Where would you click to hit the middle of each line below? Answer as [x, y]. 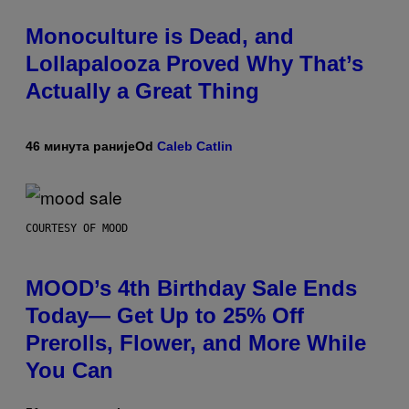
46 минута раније [80, 147]
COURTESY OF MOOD [77, 229]
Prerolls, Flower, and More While [196, 343]
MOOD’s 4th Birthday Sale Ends [191, 288]
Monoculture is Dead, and [160, 37]
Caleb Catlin [195, 147]
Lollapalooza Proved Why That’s [194, 64]
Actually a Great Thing [142, 91]
